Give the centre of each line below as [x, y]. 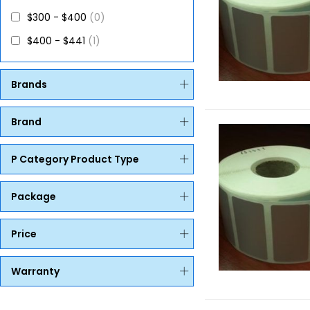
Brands [29, 84]
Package [34, 196]
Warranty [35, 271]
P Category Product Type [75, 159]
